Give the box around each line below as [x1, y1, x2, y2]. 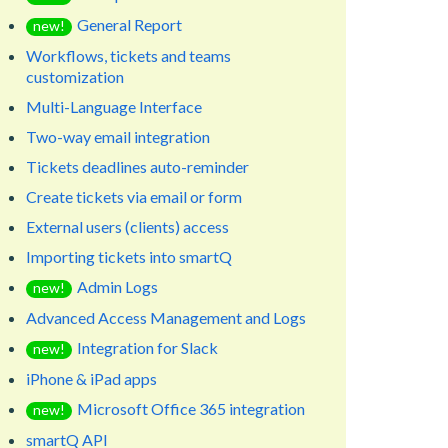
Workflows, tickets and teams [26, 45, 231, 65]
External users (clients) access [26, 216, 229, 236]
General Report [77, 14, 182, 34]
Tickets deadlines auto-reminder [26, 156, 249, 176]
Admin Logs [77, 276, 158, 296]
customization [26, 66, 124, 86]
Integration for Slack [77, 337, 218, 357]
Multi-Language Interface [26, 96, 202, 116]
